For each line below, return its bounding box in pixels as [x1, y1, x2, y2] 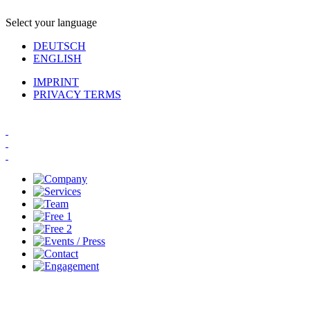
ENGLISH [33, 53, 82, 64]
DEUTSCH [33, 40, 86, 52]
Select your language [6, 17, 97, 28]
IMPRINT [33, 76, 79, 88]
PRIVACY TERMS [33, 89, 121, 100]
